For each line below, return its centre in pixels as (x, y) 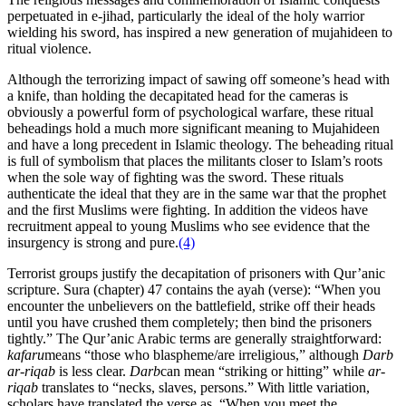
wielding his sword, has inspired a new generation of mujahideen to (200, 33)
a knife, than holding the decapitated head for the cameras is (178, 96)
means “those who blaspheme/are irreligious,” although (203, 355)
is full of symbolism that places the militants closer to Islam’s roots (195, 161)
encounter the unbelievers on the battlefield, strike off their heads (191, 306)
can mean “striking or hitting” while (264, 372)
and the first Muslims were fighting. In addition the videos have (188, 210)
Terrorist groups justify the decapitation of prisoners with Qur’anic (196, 274)
